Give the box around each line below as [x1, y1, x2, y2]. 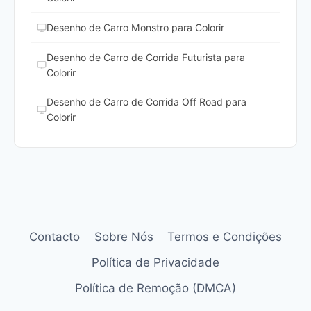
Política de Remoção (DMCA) [75, 281, 236, 296]
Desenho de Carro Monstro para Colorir [47, 21, 224, 33]
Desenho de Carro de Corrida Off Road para [47, 95, 246, 108]
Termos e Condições [167, 229, 282, 244]
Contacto [29, 229, 81, 244]
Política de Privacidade [92, 255, 219, 269]
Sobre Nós [94, 229, 153, 244]
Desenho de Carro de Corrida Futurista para [47, 51, 245, 63]
